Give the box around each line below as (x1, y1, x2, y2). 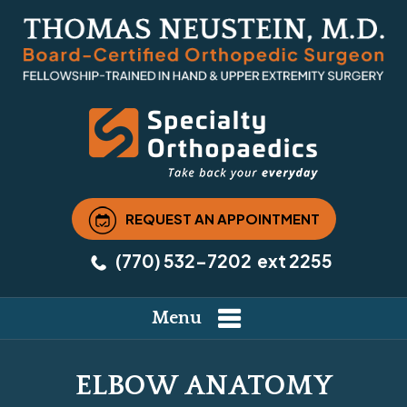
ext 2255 (254, 250, 333, 273)
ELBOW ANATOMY (74, 370, 333, 402)
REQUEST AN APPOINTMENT (124, 209, 320, 227)
